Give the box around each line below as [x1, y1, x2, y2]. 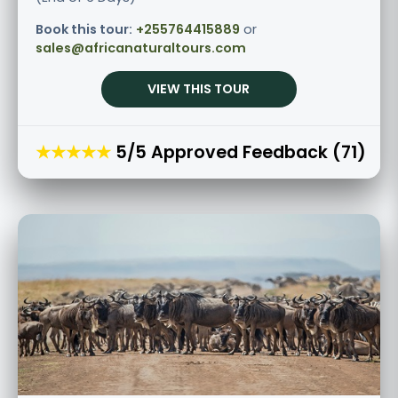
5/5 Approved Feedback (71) [115, 139, 366, 164]
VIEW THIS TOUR [147, 79, 251, 98]
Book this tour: [36, 20, 132, 38]
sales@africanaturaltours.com [36, 38, 246, 57]
